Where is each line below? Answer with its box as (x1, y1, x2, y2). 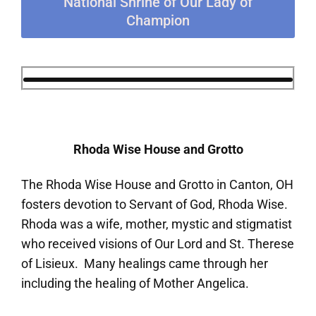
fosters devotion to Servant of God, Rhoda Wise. (21, 196, 291, 212)
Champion (126, 12, 190, 30)
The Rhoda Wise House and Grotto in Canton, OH (21, 176, 293, 192)
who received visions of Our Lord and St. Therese (21, 236, 294, 251)
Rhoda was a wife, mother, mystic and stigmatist (21, 216, 292, 231)
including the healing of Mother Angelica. (21, 275, 249, 291)
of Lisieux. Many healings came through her (21, 255, 268, 271)
